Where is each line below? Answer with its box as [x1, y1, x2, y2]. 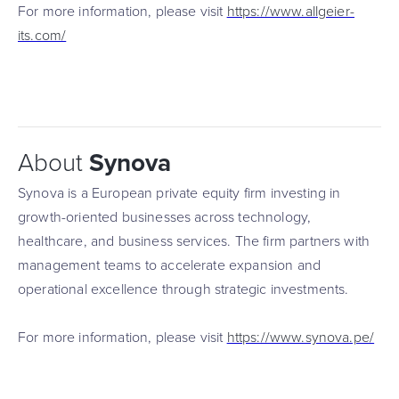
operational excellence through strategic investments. [18, 281, 349, 298]
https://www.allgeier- [226, 3, 354, 20]
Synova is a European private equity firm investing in [18, 184, 341, 202]
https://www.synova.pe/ [226, 329, 375, 346]
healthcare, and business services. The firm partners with [18, 232, 370, 250]
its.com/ [18, 27, 67, 45]
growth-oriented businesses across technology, [18, 208, 312, 226]
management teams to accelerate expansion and [18, 256, 322, 274]
